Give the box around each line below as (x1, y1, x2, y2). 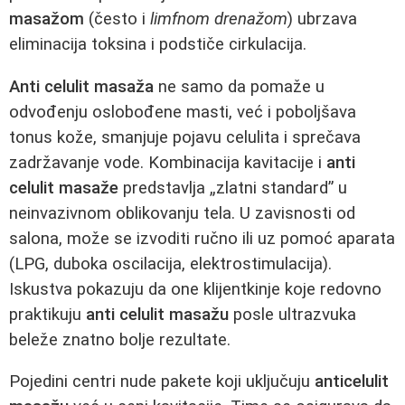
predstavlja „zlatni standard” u (118, 177, 347, 198)
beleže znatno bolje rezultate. (9, 329, 231, 350)
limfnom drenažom (150, 8, 287, 29)
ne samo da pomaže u (154, 76, 325, 97)
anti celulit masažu (86, 304, 229, 325)
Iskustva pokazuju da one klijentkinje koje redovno (9, 278, 381, 299)
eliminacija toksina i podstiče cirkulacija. (9, 33, 306, 54)
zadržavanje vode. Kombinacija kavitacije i (9, 152, 326, 173)
